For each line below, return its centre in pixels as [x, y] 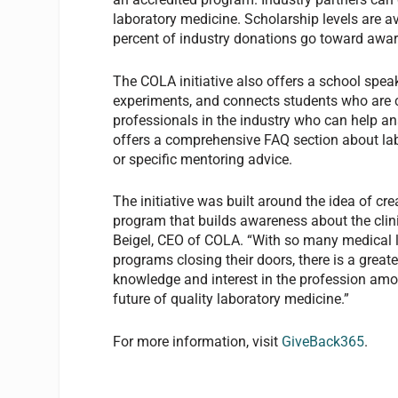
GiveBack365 [323, 341]
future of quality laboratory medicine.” [231, 299]
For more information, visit [198, 341]
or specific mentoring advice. [203, 159]
